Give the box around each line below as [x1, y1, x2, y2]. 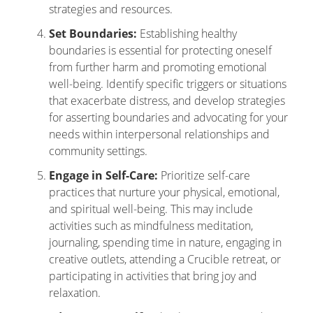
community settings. [49, 143, 147, 159]
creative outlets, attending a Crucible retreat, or [49, 252, 281, 267]
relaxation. [49, 285, 101, 300]
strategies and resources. [49, 1, 173, 17]
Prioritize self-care [158, 168, 250, 183]
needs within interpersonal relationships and [49, 126, 270, 142]
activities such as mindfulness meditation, [49, 218, 253, 233]
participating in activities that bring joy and [49, 268, 257, 284]
